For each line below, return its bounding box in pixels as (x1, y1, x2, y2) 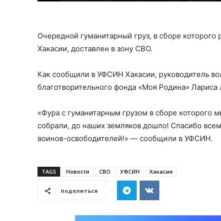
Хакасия (149, 168, 173, 176)
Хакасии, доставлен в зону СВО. (37, 44, 152, 54)
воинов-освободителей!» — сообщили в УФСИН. (37, 134, 213, 144)
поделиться (61, 187, 98, 195)
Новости (66, 168, 89, 176)
